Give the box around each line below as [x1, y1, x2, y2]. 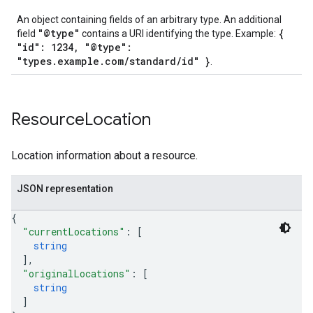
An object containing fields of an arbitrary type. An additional [17, 14, 282, 25]
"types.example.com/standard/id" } [17, 54, 210, 68]
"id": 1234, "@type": [17, 41, 132, 54]
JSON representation [17, 183, 113, 194]
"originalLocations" [22, 267, 131, 280]
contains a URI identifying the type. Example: [80, 28, 278, 39]
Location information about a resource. [11, 149, 198, 162]
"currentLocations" [22, 225, 125, 238]
